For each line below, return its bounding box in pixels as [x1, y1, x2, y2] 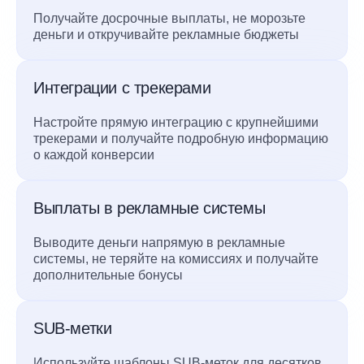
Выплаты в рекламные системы [33, 198, 266, 217]
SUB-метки [33, 318, 112, 337]
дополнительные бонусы [33, 267, 183, 282]
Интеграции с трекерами [33, 78, 211, 97]
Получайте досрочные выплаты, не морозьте [33, 11, 305, 25]
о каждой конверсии [33, 147, 154, 162]
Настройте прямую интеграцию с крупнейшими [33, 115, 318, 129]
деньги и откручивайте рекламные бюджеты [33, 27, 299, 41]
